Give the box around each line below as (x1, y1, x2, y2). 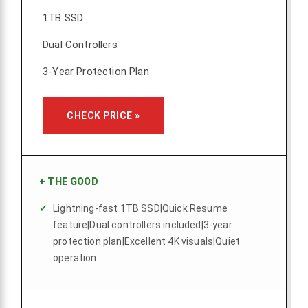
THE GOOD (45, 176, 98, 188)
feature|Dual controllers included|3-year (53, 219, 232, 231)
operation (53, 252, 97, 264)
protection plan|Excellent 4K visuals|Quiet (53, 236, 241, 247)
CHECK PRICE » (67, 110, 140, 122)
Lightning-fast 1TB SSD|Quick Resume (53, 203, 228, 214)
